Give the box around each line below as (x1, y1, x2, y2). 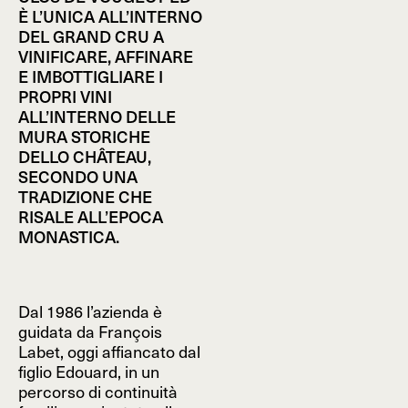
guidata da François (18, 320, 162, 342)
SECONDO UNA (18, 164, 138, 189)
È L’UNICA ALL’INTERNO (18, 4, 202, 28)
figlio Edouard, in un (18, 360, 159, 382)
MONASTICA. (18, 224, 119, 249)
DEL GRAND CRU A (18, 24, 164, 48)
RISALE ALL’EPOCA (18, 204, 163, 229)
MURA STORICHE (18, 124, 150, 148)
